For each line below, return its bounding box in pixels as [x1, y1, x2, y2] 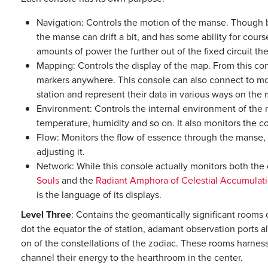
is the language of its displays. [36, 187, 162, 202]
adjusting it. [36, 144, 85, 159]
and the [59, 173, 96, 187]
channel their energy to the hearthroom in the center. [21, 251, 243, 265]
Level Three [21, 208, 71, 222]
